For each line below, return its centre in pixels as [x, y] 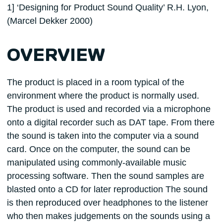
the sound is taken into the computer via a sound [103, 136]
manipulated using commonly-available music [96, 163]
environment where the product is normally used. [103, 96]
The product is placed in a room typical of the [95, 83]
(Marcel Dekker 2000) [50, 21]
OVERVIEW [56, 56]
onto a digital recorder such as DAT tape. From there [111, 123]
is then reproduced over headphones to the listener [107, 203]
